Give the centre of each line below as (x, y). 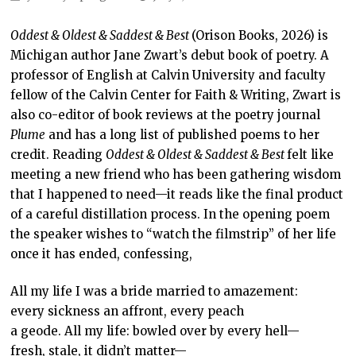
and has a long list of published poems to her (182, 134)
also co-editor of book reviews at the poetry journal (165, 114)
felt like (310, 154)
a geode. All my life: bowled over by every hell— (155, 331)
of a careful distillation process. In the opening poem (170, 214)
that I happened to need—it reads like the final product (176, 194)
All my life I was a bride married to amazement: (154, 292)
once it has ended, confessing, (101, 253)
